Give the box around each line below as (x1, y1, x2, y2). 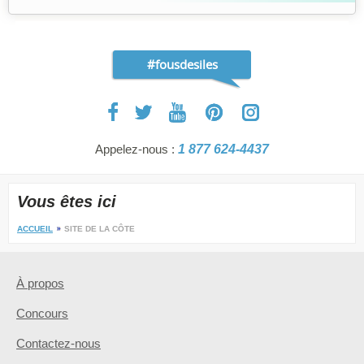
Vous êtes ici (17, 192, 116, 210)
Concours (16, 305, 68, 320)
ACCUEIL (17, 223, 53, 233)
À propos (16, 275, 64, 290)
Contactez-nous (16, 336, 101, 350)
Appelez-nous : (95, 141, 178, 156)
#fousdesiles (146, 55, 218, 72)
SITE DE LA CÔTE (64, 223, 135, 233)
